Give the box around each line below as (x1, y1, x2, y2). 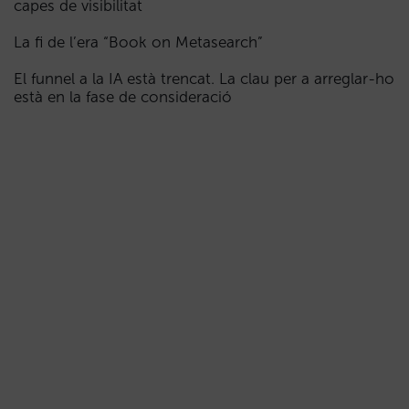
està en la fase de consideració (14, 88, 232, 106)
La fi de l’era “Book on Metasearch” (14, 33, 263, 51)
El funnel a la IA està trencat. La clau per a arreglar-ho (14, 69, 394, 88)
